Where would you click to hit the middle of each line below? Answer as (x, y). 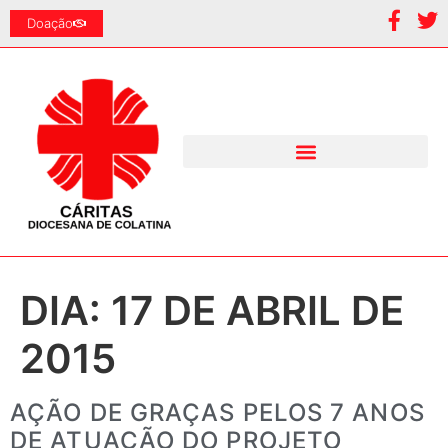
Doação (50, 23)
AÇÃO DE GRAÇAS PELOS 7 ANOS (217, 412)
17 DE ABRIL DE (257, 310)
